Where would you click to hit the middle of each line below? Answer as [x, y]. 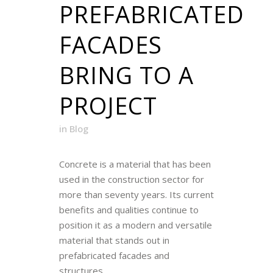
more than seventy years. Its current [136, 195]
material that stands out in [114, 240]
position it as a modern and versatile [136, 225]
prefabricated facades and [114, 256]
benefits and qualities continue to [129, 210]
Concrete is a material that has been [135, 164]
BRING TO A [126, 75]
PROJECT [108, 106]
